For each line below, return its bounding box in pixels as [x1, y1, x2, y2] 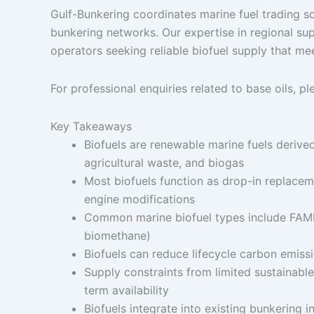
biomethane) [84, 228, 151, 243]
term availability [84, 283, 169, 297]
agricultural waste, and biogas [84, 156, 244, 170]
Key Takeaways [50, 119, 132, 133]
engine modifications [84, 192, 195, 206]
